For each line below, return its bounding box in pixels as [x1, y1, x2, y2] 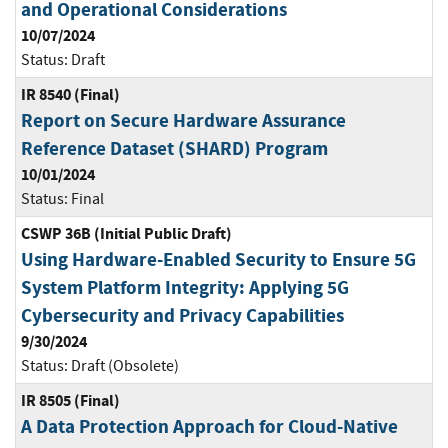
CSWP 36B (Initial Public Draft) [21, 223, 232, 245]
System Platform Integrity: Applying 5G [21, 275, 349, 301]
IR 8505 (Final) [21, 390, 120, 412]
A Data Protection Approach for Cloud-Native [21, 414, 398, 440]
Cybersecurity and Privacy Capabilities [21, 303, 344, 329]
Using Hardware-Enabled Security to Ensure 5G [21, 247, 416, 273]
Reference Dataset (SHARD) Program [21, 136, 328, 162]
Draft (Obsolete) [71, 356, 179, 377]
